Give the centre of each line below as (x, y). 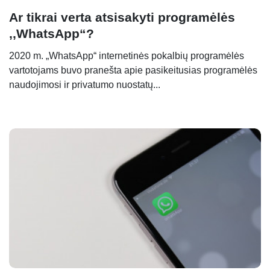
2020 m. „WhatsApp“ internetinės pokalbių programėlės (127, 56)
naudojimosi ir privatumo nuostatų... (85, 85)
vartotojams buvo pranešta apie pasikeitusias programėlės (133, 71)
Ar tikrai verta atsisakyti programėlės (122, 17)
